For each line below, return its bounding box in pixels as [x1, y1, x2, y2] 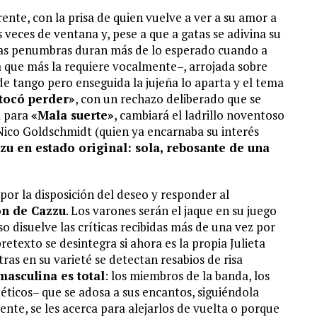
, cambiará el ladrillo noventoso [114, 107, 284, 123]
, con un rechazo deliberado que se [75, 91, 261, 107]
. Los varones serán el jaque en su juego [66, 202, 277, 219]
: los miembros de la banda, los [105, 267, 270, 284]
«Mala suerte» [31, 107, 114, 123]
